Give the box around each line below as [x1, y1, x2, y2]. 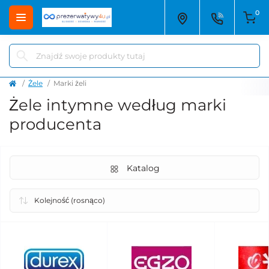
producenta [9, 115, 101, 134]
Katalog [126, 163, 160, 174]
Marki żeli [53, 79, 86, 88]
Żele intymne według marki [9, 95, 226, 115]
